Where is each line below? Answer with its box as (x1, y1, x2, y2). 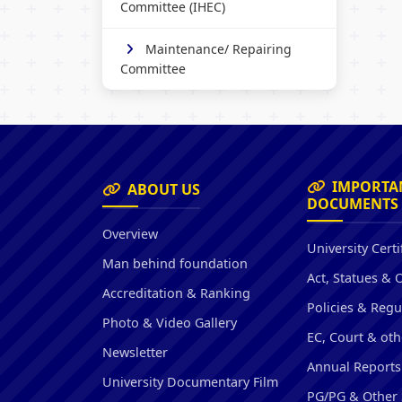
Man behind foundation (102, 254, 248, 272)
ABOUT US (127, 179, 200, 199)
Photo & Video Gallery (102, 313, 237, 331)
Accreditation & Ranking (102, 284, 250, 301)
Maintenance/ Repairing (145, 39, 292, 57)
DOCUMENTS (307, 193, 398, 214)
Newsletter (102, 343, 168, 361)
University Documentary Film (102, 372, 278, 390)
